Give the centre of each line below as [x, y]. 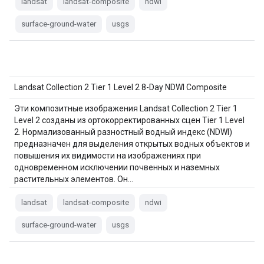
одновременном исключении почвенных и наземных [117, 167]
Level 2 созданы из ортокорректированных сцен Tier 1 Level [129, 120]
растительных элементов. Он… [74, 179]
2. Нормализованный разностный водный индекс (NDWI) [123, 132]
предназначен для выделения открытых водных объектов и [132, 144]
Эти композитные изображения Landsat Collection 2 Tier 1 [126, 108]
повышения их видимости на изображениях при [108, 156]
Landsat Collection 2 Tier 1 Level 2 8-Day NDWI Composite [121, 87]
